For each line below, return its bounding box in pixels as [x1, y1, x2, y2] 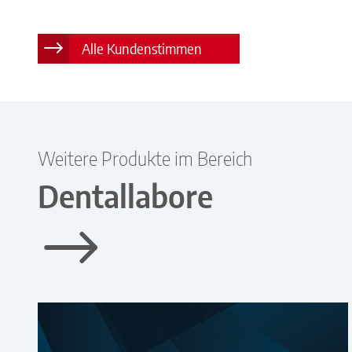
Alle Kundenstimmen [82, 39, 202, 58]
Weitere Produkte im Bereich [38, 146, 252, 170]
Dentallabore [38, 176, 213, 216]
